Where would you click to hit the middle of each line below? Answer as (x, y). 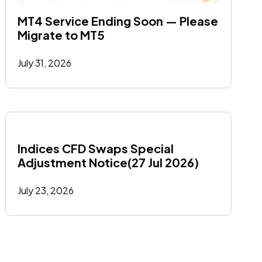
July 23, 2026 (46, 191)
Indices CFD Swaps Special (96, 149)
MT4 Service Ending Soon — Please (118, 21)
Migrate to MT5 (61, 35)
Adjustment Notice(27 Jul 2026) (108, 163)
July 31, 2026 (45, 63)
